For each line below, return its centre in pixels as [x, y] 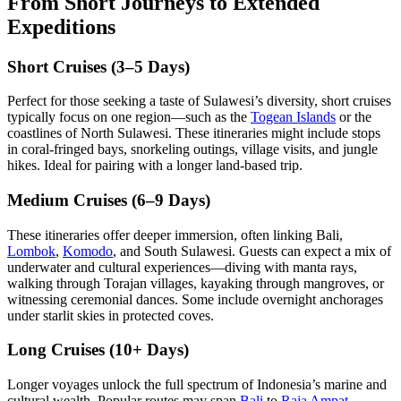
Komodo [88, 251]
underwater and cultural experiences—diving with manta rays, [182, 267]
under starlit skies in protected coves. [111, 315]
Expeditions [61, 26]
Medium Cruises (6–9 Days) [109, 200]
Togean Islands [293, 117]
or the [354, 117]
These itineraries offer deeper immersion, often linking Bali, [175, 235]
